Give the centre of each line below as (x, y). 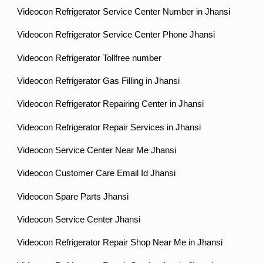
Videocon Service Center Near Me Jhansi (97, 150)
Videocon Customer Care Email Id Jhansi (97, 173)
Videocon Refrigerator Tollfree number (90, 58)
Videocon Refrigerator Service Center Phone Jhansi (116, 35)
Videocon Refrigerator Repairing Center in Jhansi (111, 104)
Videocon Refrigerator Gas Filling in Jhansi (99, 81)
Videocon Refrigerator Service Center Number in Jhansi (124, 11)
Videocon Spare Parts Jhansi (73, 196)
